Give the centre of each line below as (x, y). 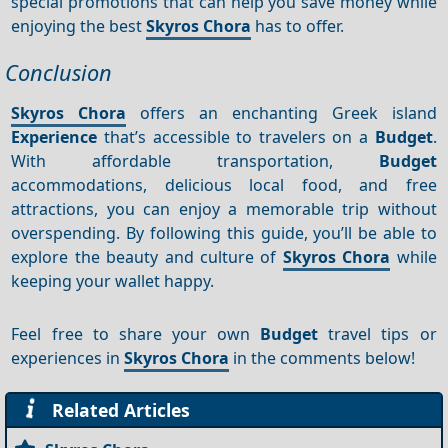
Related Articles (116, 409)
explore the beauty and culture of (147, 256)
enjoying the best (79, 25)
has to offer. (298, 25)
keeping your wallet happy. (113, 280)
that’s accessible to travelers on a (236, 136)
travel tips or (377, 333)
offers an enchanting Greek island (281, 112)
